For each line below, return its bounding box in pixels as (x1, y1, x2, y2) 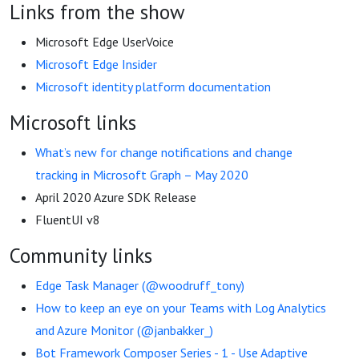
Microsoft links (10, 109, 136, 135)
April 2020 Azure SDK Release (35, 189, 196, 205)
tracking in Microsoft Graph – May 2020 (35, 167, 248, 183)
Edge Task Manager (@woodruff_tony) (35, 277, 244, 293)
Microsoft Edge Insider (35, 56, 157, 72)
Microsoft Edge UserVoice (35, 34, 174, 50)
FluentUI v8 (35, 212, 100, 228)
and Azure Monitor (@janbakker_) (35, 322, 213, 338)
